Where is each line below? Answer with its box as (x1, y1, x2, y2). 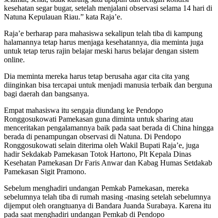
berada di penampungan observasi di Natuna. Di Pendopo (4, 132, 181, 141)
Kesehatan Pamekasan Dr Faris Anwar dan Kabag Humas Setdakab (4, 158, 212, 167)
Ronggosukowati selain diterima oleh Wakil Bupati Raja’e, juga (4, 141, 199, 149)
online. (4, 55, 25, 64)
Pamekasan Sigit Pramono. (4, 167, 86, 176)
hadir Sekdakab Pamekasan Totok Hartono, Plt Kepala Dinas (4, 149, 191, 158)
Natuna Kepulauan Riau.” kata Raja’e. (4, 12, 122, 21)
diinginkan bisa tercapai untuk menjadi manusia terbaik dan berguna (4, 80, 212, 89)
